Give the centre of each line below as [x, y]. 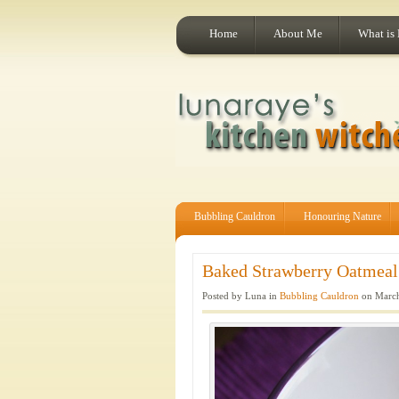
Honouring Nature [342, 216]
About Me [298, 33]
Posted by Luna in [241, 296]
